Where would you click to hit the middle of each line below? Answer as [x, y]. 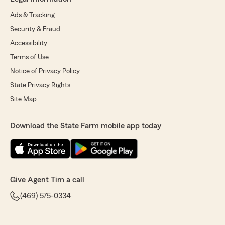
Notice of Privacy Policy [45, 72]
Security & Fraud [35, 29]
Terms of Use [29, 58]
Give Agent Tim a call [47, 180]
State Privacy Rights [40, 86]
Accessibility [29, 43]
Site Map [23, 100]
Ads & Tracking [32, 15]
